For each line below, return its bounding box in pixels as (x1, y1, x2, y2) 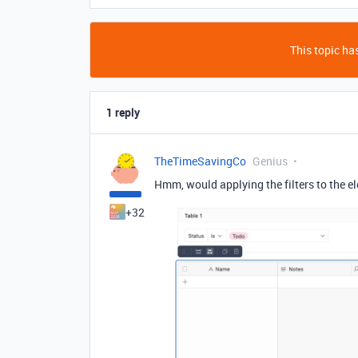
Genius (253, 153, 288, 169)
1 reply (106, 105, 140, 120)
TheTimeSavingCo (154, 153, 246, 169)
